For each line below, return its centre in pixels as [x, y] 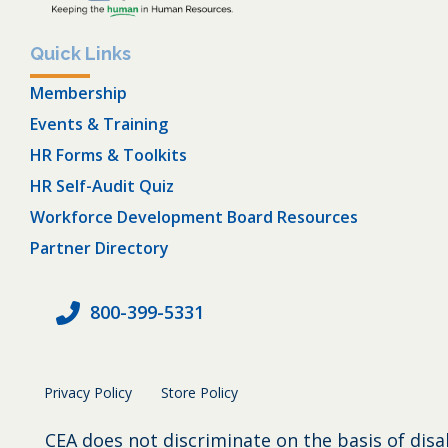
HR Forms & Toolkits [108, 154]
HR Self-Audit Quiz [102, 185]
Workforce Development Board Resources [194, 216]
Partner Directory [99, 247]
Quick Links [80, 53]
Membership [78, 92]
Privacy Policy [88, 392]
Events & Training [99, 123]
